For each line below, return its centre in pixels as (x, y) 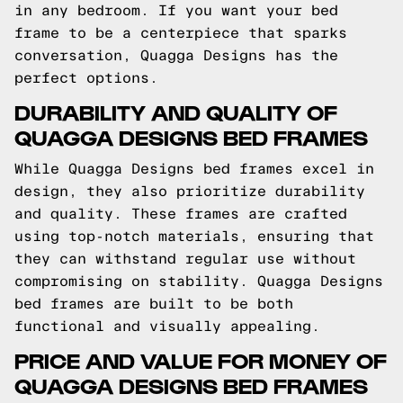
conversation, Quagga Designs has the (176, 55)
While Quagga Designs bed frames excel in (194, 169)
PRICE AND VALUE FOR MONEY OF (201, 359)
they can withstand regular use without (185, 259)
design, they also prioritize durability (190, 191)
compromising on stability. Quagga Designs (199, 281)
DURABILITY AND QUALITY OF (176, 111)
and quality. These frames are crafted (181, 214)
